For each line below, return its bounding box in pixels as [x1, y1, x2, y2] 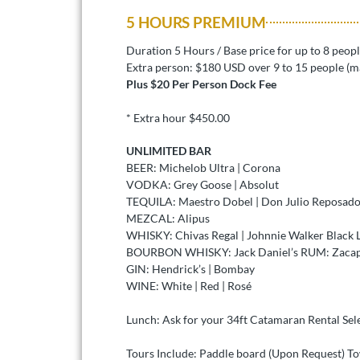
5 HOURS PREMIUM [126, 12, 266, 31]
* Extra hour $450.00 [126, 110, 230, 125]
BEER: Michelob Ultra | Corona [126, 160, 280, 174]
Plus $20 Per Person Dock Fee [126, 76, 276, 91]
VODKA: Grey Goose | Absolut [126, 177, 279, 191]
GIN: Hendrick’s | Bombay [126, 261, 255, 276]
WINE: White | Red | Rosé [126, 278, 252, 292]
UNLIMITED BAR [126, 143, 211, 157]
